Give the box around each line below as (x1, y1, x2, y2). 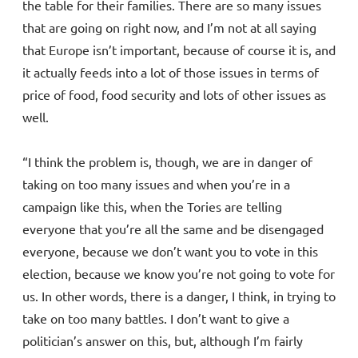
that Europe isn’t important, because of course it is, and (22, 42, 336, 58)
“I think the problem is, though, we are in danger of (22, 153, 312, 170)
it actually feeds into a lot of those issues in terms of (22, 64, 319, 81)
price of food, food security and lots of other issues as (22, 86, 326, 103)
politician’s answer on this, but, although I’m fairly (22, 332, 303, 349)
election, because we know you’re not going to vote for (22, 265, 335, 282)
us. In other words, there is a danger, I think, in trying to (22, 288, 336, 304)
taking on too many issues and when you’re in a (22, 176, 290, 193)
